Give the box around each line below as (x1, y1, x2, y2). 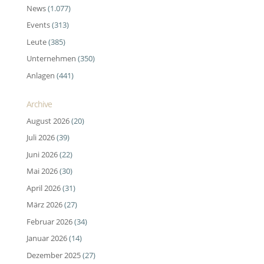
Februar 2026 (26, 216, 72, 227)
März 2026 (26, 199, 62, 210)
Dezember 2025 (26, 249, 81, 260)
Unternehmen (26, 53, 76, 64)
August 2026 (26, 115, 70, 126)
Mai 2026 (26, 166, 58, 177)
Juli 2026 (26, 132, 55, 143)
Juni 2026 (26, 148, 58, 160)
